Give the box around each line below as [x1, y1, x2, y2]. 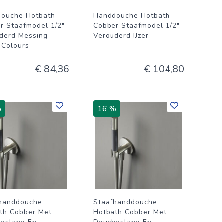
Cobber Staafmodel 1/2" [93, 21, 180, 30]
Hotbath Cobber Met [93, 207, 166, 217]
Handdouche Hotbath [93, 11, 170, 20]
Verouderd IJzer [93, 31, 149, 40]
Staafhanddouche [93, 197, 157, 207]
